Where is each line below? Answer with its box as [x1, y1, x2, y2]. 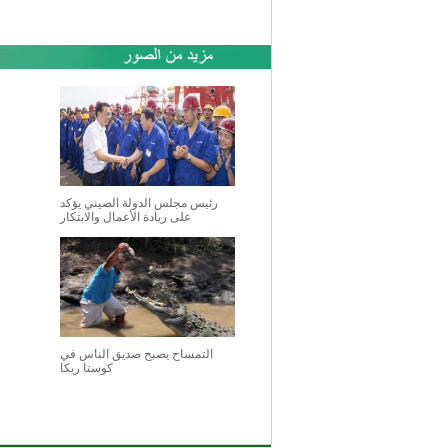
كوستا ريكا [59, 361, 113, 375]
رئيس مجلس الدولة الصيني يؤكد [59, 196, 218, 210]
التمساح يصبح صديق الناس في [59, 347, 213, 361]
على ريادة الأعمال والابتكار [59, 210, 191, 224]
